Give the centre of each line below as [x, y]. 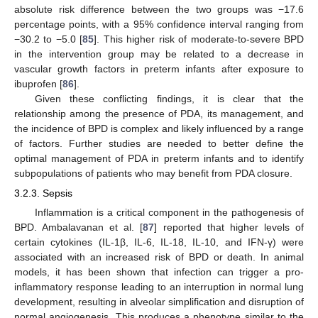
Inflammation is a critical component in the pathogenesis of [169, 213]
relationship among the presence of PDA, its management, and [159, 114]
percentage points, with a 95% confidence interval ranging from [159, 24]
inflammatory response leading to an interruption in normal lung [159, 287]
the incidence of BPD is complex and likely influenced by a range [159, 129]
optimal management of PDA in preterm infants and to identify [159, 159]
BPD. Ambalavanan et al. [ [79, 227]
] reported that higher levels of [229, 227]
